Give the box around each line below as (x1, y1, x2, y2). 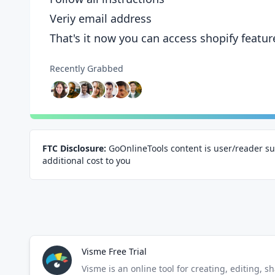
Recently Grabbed (50, 63, 123, 74)
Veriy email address (50, 11, 152, 26)
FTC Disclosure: (42, 142, 106, 154)
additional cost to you (42, 155, 131, 166)
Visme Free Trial (82, 246, 147, 257)
